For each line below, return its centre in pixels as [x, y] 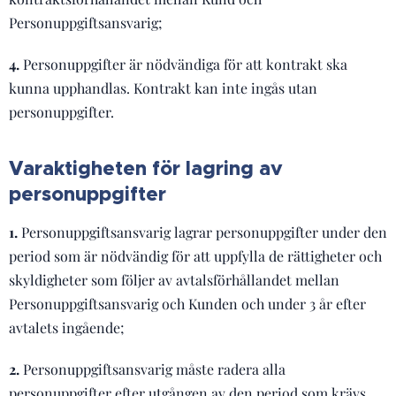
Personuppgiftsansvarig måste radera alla [152, 369]
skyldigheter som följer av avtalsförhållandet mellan [174, 280]
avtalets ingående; [67, 327]
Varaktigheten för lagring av [146, 168]
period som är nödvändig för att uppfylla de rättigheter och [195, 256]
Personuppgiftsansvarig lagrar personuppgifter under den [202, 232]
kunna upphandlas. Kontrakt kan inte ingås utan [163, 88]
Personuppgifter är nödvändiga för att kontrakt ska [183, 64]
